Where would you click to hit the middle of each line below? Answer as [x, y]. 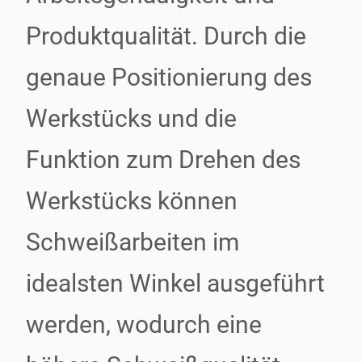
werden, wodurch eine [144, 324]
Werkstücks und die [131, 118]
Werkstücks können [132, 201]
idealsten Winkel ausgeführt [175, 283]
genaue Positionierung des [169, 77]
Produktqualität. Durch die [166, 36]
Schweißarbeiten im [133, 242]
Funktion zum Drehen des [163, 160]
